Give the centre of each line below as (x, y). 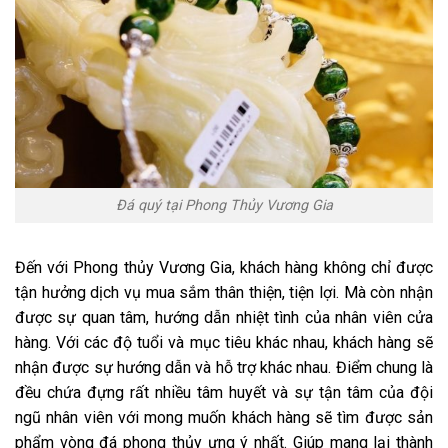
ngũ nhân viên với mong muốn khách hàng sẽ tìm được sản (224, 417)
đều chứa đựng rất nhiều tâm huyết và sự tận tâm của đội (224, 392)
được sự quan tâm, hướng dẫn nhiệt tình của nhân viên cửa (224, 317)
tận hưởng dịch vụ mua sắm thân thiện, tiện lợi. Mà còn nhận (224, 292)
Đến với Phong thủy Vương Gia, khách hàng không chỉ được (224, 267)
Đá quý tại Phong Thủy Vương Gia (224, 205)
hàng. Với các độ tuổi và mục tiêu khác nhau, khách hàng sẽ (224, 342)
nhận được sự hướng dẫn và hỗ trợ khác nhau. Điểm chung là (224, 367)
